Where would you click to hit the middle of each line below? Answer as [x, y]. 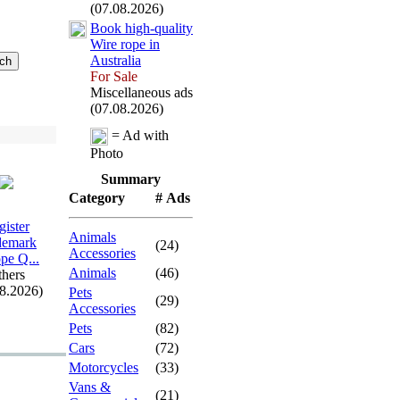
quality [174, 28]
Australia [116, 60]
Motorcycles [104, 367]
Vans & [90, 387]
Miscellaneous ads [142, 92]
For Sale [114, 76]
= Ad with [138, 135]
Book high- [122, 28]
